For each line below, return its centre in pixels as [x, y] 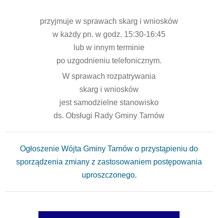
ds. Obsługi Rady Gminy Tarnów [109, 115]
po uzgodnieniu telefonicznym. [109, 60]
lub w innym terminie [109, 47]
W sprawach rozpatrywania [109, 76]
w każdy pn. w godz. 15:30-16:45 [109, 34]
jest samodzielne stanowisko [109, 102]
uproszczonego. [109, 175]
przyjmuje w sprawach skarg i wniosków [109, 21]
